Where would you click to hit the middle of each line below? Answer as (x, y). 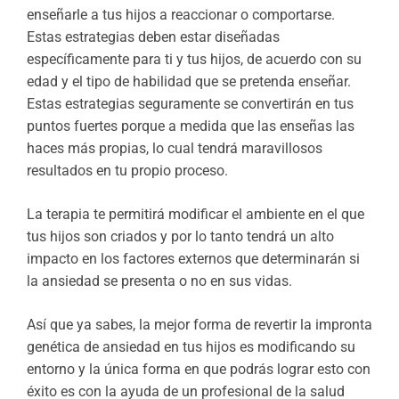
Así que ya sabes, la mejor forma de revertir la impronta (199, 325)
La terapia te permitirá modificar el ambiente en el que (195, 215)
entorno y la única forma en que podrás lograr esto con (199, 370)
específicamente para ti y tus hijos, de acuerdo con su (194, 60)
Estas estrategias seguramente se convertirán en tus (190, 104)
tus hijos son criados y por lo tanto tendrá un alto (180, 237)
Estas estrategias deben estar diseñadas (153, 37)
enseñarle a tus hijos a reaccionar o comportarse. (181, 15)
